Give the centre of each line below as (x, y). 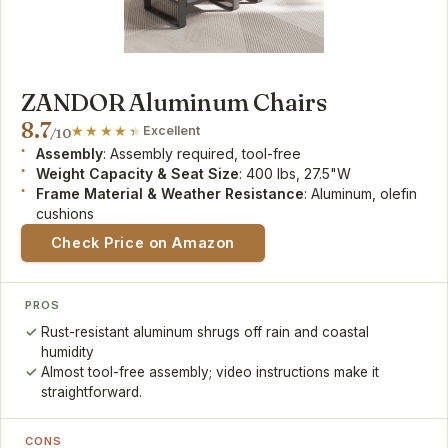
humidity (68, 351)
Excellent (172, 130)
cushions (65, 213)
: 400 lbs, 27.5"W (295, 173)
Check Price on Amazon (142, 242)
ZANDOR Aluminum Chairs (174, 102)
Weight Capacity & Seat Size (138, 173)
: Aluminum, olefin (361, 193)
